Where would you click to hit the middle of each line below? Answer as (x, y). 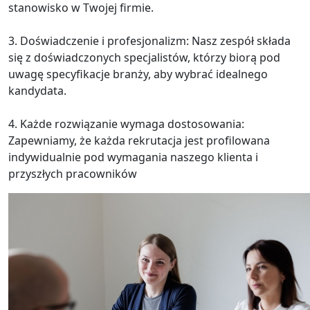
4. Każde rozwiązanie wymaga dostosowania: (126, 124)
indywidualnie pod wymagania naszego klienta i (133, 157)
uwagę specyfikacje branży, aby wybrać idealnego (138, 74)
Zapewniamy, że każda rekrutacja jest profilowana (139, 140)
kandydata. (37, 90)
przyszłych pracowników (73, 173)
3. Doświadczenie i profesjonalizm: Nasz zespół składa (149, 40)
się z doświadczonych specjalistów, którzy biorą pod (144, 57)
